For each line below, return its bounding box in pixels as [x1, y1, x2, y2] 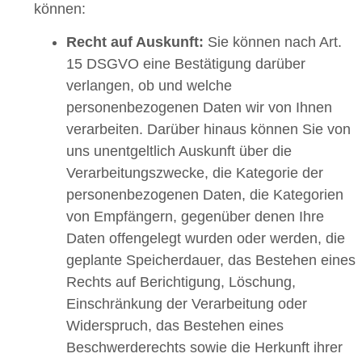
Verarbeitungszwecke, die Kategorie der [66, 165, 323, 182]
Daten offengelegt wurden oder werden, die [66, 230, 345, 247]
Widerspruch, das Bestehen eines [66, 318, 284, 335]
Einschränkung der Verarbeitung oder [66, 296, 307, 313]
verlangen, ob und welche [66, 78, 232, 95]
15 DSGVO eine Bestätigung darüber [66, 56, 305, 73]
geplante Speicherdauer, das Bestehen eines [66, 252, 356, 269]
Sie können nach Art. [204, 34, 342, 51]
